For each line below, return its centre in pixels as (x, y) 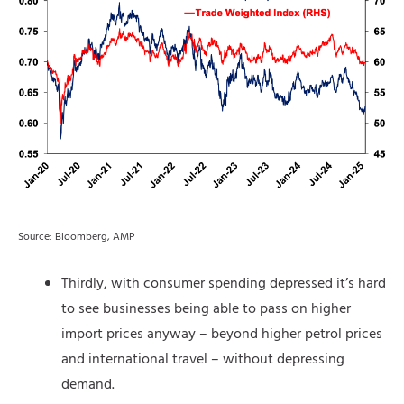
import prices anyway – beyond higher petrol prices (222, 334)
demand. (88, 385)
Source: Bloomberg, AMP (77, 237)
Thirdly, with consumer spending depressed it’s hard (224, 284)
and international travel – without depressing (203, 359)
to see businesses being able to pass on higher (206, 309)
